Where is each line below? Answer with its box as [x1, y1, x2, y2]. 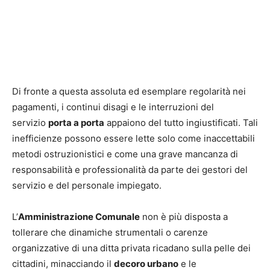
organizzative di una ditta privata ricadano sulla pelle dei [12, 242, 251, 254]
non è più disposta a [140, 211, 228, 223]
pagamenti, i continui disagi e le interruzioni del [12, 101, 214, 113]
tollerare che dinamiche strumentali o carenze [12, 227, 208, 239]
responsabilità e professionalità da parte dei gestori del [12, 164, 248, 176]
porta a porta [48, 117, 104, 129]
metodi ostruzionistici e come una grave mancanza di [12, 148, 238, 160]
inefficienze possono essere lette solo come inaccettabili [12, 133, 255, 145]
